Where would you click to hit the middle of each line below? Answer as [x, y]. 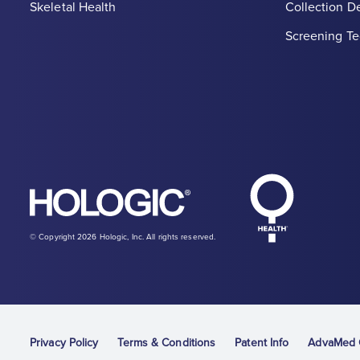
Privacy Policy [64, 343]
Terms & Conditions [167, 343]
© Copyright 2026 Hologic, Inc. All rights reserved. [123, 237]
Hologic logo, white [226, 196]
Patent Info [262, 343]
